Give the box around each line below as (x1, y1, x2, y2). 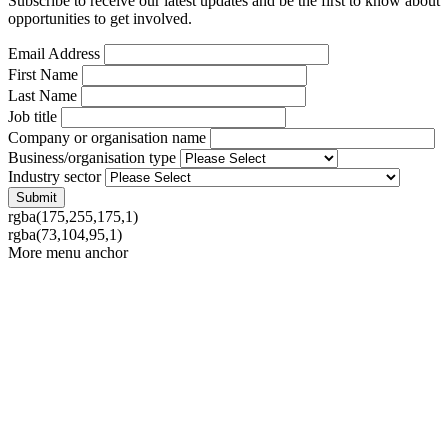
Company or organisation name (8, 128, 206, 146)
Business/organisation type (8, 148, 176, 166)
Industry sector (8, 167, 101, 185)
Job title (8, 107, 57, 125)
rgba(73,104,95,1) (8, 225, 122, 243)
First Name (8, 65, 78, 83)
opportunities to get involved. (8, 9, 192, 27)
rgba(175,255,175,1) (8, 207, 138, 225)
